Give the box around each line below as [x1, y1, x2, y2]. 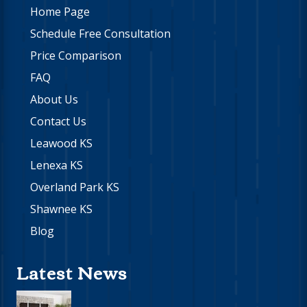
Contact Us [30, 114, 86, 130]
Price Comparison [30, 48, 121, 64]
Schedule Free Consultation [30, 26, 171, 42]
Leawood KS [30, 136, 93, 151]
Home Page [30, 4, 90, 20]
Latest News [16, 256, 127, 288]
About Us [30, 92, 78, 108]
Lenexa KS [30, 158, 83, 173]
